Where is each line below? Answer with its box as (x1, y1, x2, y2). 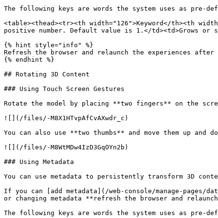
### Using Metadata (4, 158, 74, 165)
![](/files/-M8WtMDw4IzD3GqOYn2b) (4, 144, 128, 151)
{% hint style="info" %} (4, 41, 93, 49)
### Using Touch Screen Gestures (4, 85, 125, 92)
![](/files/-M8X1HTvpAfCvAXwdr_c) (4, 114, 128, 122)
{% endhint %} (4, 56, 54, 63)
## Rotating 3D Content (4, 71, 90, 78)
